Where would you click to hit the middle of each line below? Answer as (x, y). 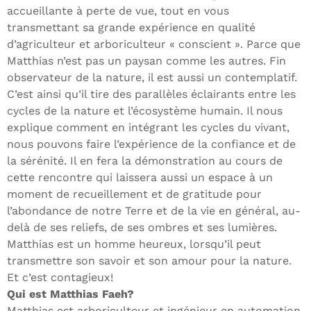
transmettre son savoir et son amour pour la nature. (149, 261)
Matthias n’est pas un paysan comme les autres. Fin (146, 61)
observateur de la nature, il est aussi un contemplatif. (152, 78)
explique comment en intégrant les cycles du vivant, (148, 128)
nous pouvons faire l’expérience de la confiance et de (151, 144)
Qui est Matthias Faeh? (70, 294)
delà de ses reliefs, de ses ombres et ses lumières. (142, 228)
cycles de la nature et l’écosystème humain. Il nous (145, 111)
